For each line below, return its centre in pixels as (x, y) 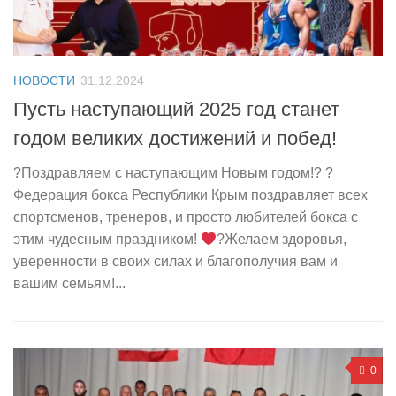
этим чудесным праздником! (107, 240)
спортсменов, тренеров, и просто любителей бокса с (186, 217)
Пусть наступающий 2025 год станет (176, 110)
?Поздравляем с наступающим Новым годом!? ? (173, 173)
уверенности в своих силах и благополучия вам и (175, 262)
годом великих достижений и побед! (175, 139)
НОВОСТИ (44, 81)
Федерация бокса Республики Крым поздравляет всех (190, 195)
